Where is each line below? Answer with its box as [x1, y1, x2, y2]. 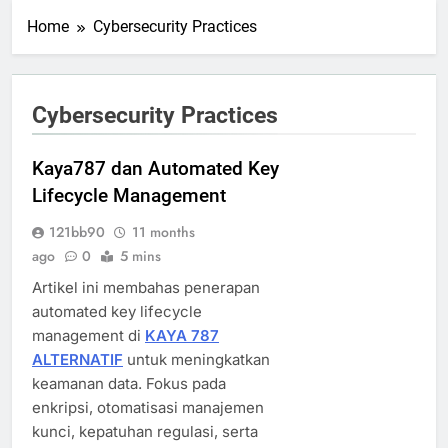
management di [32, 326, 145, 346]
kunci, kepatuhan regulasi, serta [32, 422, 258, 442]
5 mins [120, 246, 161, 267]
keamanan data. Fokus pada [32, 374, 226, 394]
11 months [132, 222, 195, 243]
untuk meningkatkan [123, 350, 270, 370]
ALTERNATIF [32, 350, 123, 370]
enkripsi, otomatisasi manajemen [32, 398, 264, 418]
